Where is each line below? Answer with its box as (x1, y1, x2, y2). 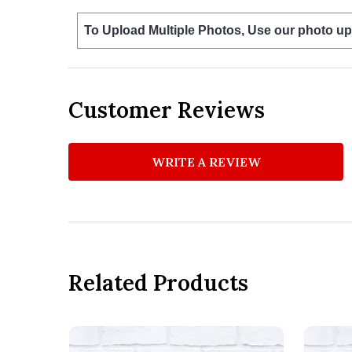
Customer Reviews (68, 95, 265, 124)
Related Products (68, 268, 248, 297)
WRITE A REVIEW (151, 153, 261, 170)
